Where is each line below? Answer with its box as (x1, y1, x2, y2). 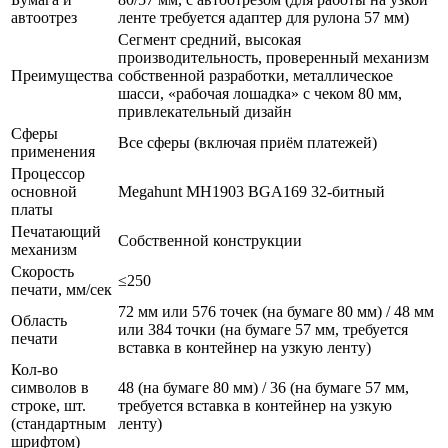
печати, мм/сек (11, 280, 112, 298)
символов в (11, 378, 89, 396)
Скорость (11, 262, 74, 280)
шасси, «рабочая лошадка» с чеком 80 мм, (118, 84, 402, 102)
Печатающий (11, 222, 101, 240)
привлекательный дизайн (118, 102, 292, 120)
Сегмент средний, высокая (118, 30, 301, 48)
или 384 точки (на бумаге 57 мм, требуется (118, 320, 408, 338)
